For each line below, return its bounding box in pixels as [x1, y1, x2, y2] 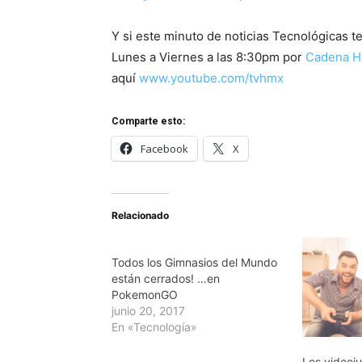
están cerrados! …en [112, 271, 220, 285]
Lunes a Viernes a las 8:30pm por [112, 48, 305, 65]
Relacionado [112, 208, 169, 221]
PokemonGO [112, 287, 178, 301]
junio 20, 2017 [112, 303, 185, 318]
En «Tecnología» [112, 319, 197, 334]
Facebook [141, 141, 188, 156]
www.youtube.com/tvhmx [139, 69, 284, 86]
